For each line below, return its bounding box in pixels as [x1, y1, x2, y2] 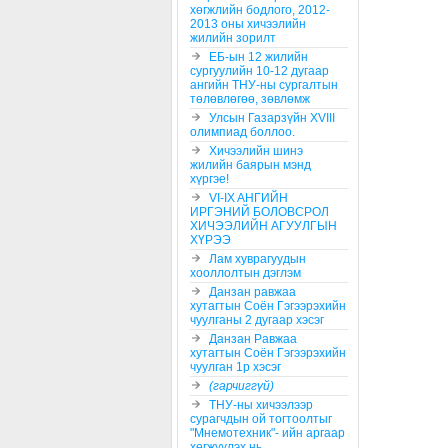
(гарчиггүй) [209, 378, 274, 393]
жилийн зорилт [190, 30, 276, 45]
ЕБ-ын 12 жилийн [209, 49, 308, 64]
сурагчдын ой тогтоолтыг [190, 411, 332, 426]
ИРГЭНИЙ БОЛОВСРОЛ [190, 204, 329, 219]
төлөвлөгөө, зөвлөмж [190, 91, 310, 106]
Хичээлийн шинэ [209, 143, 303, 158]
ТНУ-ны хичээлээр [209, 397, 313, 412]
